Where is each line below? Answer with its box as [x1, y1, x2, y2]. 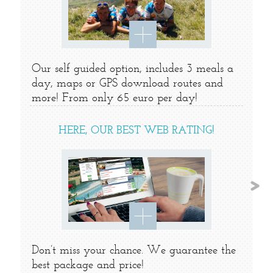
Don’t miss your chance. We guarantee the [31, 244, 236, 257]
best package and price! [31, 258, 144, 271]
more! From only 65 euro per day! [31, 92, 197, 105]
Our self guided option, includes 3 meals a [31, 63, 233, 76]
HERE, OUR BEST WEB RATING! [58, 124, 214, 137]
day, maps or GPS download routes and [31, 77, 223, 90]
